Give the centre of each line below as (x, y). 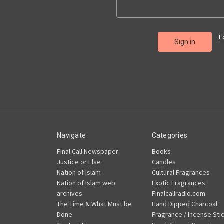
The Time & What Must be (94, 204)
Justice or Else (79, 162)
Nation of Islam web (86, 183)
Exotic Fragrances (178, 183)
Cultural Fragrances (181, 172)
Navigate (71, 135)
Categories (169, 135)
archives (70, 193)
